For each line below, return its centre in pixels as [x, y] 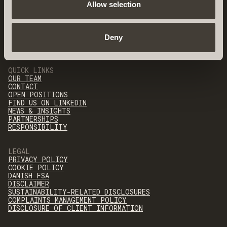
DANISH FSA [29, 176]
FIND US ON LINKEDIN [47, 103]
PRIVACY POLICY [38, 159]
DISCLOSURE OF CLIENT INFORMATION [75, 208]
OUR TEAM [25, 78]
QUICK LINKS [31, 70]
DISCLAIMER [29, 184]
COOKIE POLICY [36, 167]
